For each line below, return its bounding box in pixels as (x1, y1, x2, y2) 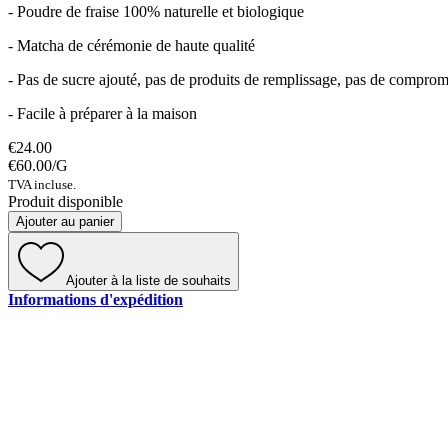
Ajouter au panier (16, 214, 114, 230)
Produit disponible (8, 193, 123, 211)
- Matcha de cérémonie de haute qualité (8, 37, 255, 55)
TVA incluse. (8, 177, 76, 193)
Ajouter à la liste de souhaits (66, 273, 231, 289)
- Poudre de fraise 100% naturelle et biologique (8, 3, 304, 21)
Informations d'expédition (8, 291, 183, 309)
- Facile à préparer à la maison (8, 105, 197, 123)
